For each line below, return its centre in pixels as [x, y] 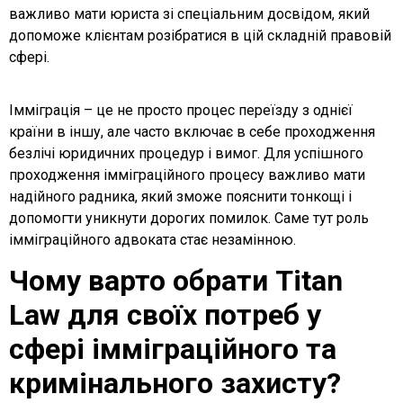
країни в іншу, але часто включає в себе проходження [192, 131]
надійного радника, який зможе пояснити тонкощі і [180, 196]
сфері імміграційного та [173, 349]
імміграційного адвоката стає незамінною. [152, 239]
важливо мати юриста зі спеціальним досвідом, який [189, 14]
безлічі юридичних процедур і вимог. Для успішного [186, 153]
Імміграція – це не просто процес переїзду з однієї [181, 110]
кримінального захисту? [175, 384]
